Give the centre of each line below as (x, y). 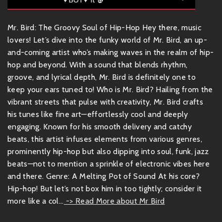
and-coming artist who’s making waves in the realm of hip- (111, 52)
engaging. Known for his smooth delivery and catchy (100, 127)
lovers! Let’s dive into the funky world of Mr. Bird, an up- (107, 40)
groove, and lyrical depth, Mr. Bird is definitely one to (102, 77)
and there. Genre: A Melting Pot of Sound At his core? (104, 176)
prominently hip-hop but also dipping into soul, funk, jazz (108, 151)
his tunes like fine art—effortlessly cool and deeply (98, 114)
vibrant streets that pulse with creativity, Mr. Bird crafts (105, 102)
